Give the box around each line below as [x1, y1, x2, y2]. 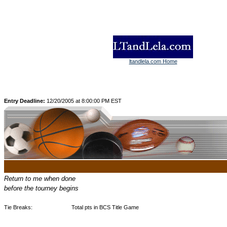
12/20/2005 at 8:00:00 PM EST [47, 98, 122, 104]
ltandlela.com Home [129, 58, 177, 64]
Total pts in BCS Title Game [71, 204, 139, 210]
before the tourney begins [4, 184, 79, 192]
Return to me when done [4, 175, 75, 182]
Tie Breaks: [4, 204, 32, 210]
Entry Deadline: [4, 98, 47, 104]
